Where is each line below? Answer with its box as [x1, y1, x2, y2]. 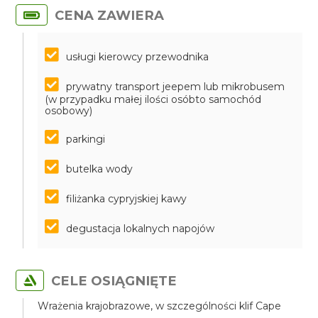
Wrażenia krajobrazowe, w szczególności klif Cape [38, 300, 282, 312]
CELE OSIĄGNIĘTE [51, 273, 177, 289]
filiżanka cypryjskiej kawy [66, 192, 187, 205]
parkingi [66, 133, 106, 146]
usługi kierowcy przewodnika [66, 50, 209, 63]
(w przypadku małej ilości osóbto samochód [45, 93, 262, 106]
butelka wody [66, 163, 133, 175]
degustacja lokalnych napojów [66, 222, 215, 235]
